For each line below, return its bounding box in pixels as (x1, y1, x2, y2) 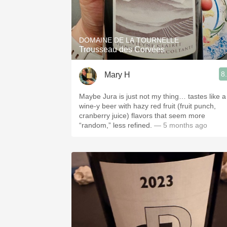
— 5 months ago (152, 121, 207, 129)
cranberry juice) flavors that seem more (79, 111, 205, 120)
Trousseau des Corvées (79, 45, 165, 54)
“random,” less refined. (79, 121, 152, 129)
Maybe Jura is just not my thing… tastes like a (79, 92, 226, 100)
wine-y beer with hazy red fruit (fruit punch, (79, 102, 216, 110)
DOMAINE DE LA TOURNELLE (79, 36, 179, 44)
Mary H (104, 70, 130, 79)
